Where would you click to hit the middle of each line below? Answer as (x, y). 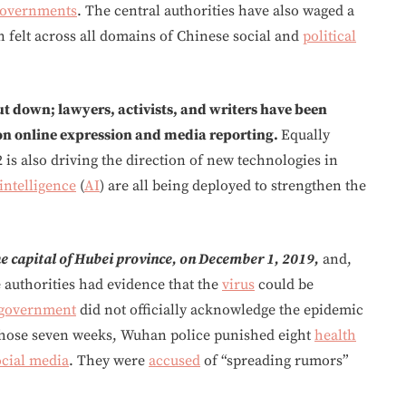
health (335, 335)
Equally (305, 135)
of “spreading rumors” (275, 360)
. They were (109, 360)
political (329, 36)
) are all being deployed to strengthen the (233, 185)
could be (284, 284)
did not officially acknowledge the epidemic (220, 309)
